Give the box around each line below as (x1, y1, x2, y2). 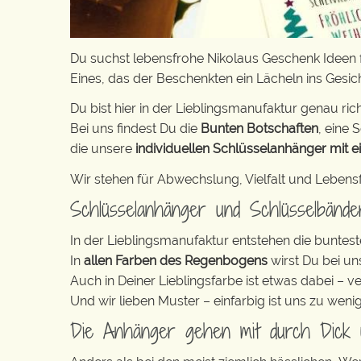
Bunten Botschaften (201, 121, 318, 136)
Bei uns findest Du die (70, 121, 201, 136)
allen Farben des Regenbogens (84, 252, 271, 268)
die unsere (70, 141, 135, 156)
